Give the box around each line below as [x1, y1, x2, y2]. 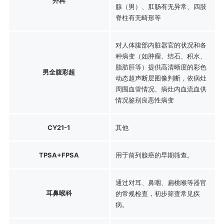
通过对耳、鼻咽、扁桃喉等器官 [115, 178, 206, 186]
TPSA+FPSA [38, 150, 79, 159]
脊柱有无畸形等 [115, 13, 161, 21]
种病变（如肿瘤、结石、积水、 [115, 51, 206, 60]
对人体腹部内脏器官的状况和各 [115, 40, 206, 49]
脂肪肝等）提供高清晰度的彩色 [115, 62, 206, 71]
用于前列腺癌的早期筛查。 [115, 150, 193, 159]
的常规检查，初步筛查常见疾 [115, 189, 200, 197]
